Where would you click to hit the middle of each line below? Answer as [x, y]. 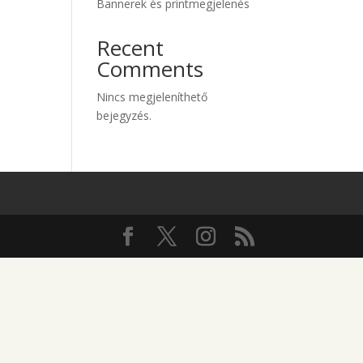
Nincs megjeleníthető [152, 97]
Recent [130, 48]
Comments [150, 69]
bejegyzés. [124, 115]
